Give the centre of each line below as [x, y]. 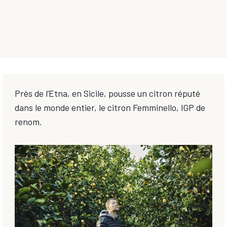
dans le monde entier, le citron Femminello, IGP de [110, 107]
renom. [28, 122]
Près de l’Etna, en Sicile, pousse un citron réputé [108, 93]
